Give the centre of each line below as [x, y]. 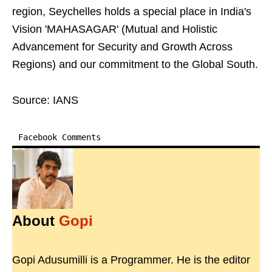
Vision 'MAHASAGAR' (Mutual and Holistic [115, 29]
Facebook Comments [59, 138]
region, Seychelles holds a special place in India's [132, 12]
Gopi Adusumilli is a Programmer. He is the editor [131, 260]
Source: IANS [45, 100]
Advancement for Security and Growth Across [122, 47]
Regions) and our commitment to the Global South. [135, 65]
